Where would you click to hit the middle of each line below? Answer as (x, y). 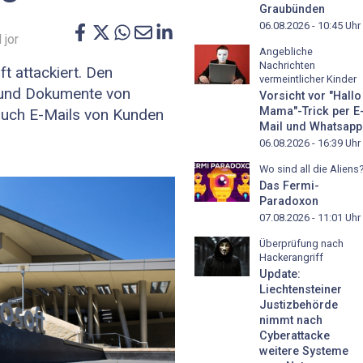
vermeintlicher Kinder (308, 79)
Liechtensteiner (301, 289)
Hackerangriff (291, 257)
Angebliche (286, 52)
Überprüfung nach (301, 243)
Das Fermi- (289, 186)
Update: (280, 274)
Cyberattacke (295, 335)
